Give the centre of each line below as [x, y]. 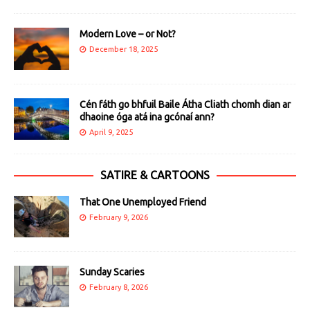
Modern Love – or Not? [128, 34]
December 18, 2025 [124, 49]
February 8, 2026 [119, 287]
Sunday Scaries [112, 272]
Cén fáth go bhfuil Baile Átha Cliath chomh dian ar [185, 104]
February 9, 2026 [119, 217]
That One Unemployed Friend [143, 202]
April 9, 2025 [111, 132]
